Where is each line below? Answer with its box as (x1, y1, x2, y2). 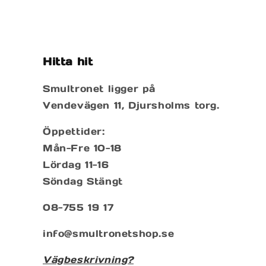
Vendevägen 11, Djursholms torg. (43, 99, 220, 111)
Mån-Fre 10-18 (43, 142, 122, 154)
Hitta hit (43, 55, 93, 68)
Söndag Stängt (43, 175, 123, 187)
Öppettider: (43, 125, 105, 137)
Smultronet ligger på (43, 83, 156, 94)
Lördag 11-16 (43, 159, 109, 170)
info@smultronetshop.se (43, 227, 175, 239)
